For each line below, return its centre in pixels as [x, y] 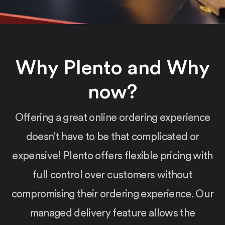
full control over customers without [113, 175]
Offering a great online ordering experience [113, 118]
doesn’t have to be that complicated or [113, 137]
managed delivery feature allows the [113, 213]
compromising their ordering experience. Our [113, 194]
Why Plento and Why [113, 68]
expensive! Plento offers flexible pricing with [113, 156]
